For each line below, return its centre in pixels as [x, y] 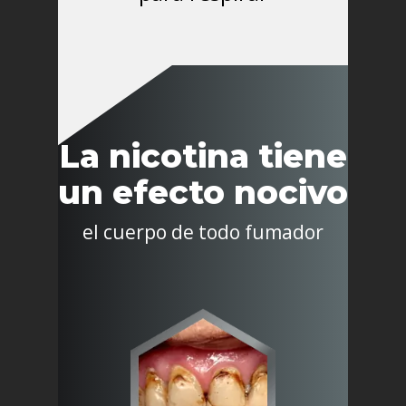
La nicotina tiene [203, 156]
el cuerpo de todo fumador [203, 232]
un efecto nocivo [203, 193]
